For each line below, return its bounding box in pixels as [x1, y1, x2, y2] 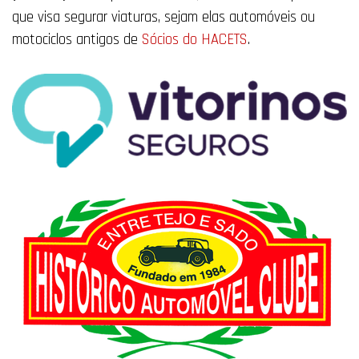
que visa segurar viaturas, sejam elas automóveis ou [12, 8, 315, 27]
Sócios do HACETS [142, 30, 248, 50]
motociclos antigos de [12, 30, 142, 50]
